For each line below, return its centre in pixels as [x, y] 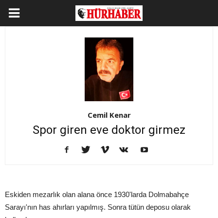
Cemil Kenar [109, 115]
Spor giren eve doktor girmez [109, 130]
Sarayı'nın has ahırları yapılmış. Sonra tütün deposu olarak [98, 207]
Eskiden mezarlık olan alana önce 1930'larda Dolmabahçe [97, 194]
